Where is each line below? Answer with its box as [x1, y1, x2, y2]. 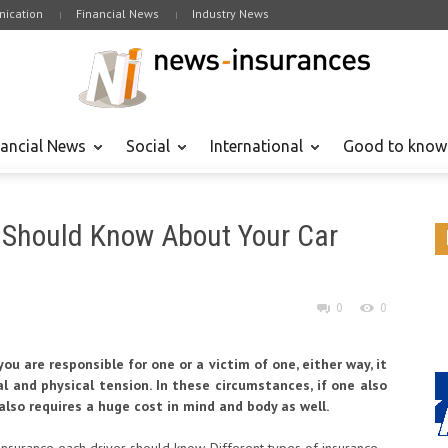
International [210, 137, 303, 155]
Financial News [76, 6, 159, 21]
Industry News [192, 6, 269, 21]
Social [126, 137, 170, 155]
